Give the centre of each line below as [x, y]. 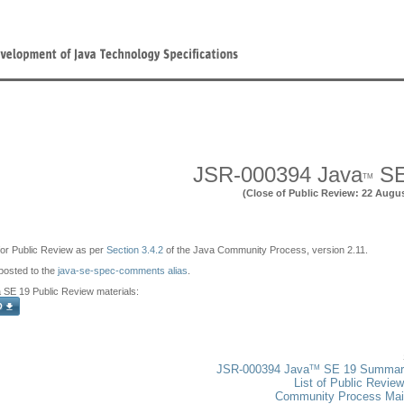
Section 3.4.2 [135, 250]
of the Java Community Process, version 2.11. [266, 250]
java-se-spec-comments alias [123, 271]
